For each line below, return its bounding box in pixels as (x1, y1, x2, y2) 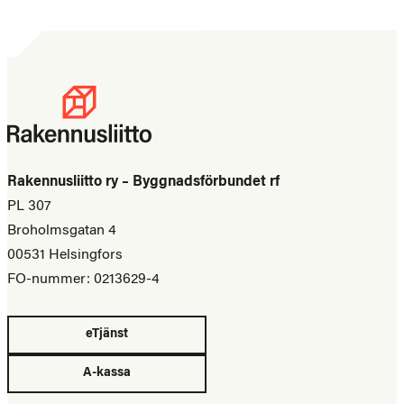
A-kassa (83, 367, 131, 380)
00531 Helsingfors (7, 248, 123, 262)
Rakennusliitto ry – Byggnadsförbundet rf (7, 175, 280, 189)
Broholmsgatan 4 (7, 224, 116, 238)
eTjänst (86, 328, 128, 341)
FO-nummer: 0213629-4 (7, 272, 160, 287)
